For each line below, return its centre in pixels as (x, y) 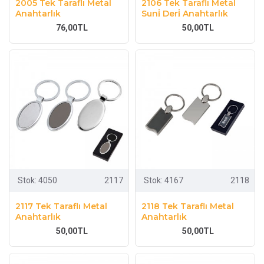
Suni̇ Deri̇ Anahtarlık (184, 13)
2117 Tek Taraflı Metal (61, 206)
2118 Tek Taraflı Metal (187, 206)
